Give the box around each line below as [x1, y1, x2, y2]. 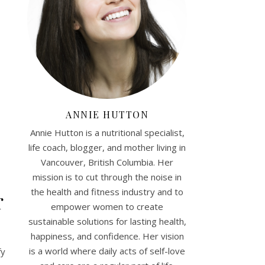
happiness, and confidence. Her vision [30, 230, 184, 242]
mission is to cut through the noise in [33, 171, 182, 183]
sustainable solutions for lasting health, [28, 215, 186, 227]
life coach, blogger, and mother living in [28, 141, 186, 153]
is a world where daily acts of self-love [29, 245, 185, 257]
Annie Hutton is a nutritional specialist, [30, 127, 185, 138]
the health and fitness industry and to [31, 186, 183, 198]
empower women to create [51, 201, 163, 212]
